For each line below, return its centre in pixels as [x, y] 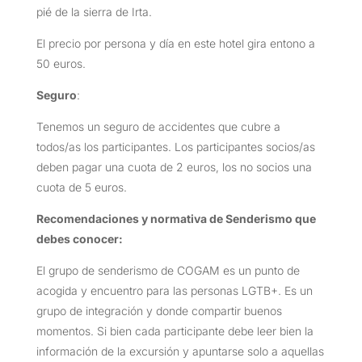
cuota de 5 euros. [81, 187]
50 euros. [61, 63]
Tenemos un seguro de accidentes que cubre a [158, 126]
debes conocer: [79, 238]
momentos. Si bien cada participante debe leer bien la [175, 330]
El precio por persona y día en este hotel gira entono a [175, 43]
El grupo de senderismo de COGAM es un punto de [168, 270]
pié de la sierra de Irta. [94, 11]
